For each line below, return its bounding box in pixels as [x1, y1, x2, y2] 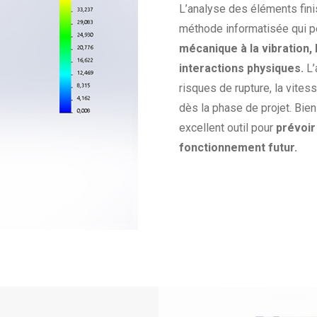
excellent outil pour [179, 121, 277, 135]
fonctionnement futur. [179, 141, 298, 155]
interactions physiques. [179, 62, 304, 76]
